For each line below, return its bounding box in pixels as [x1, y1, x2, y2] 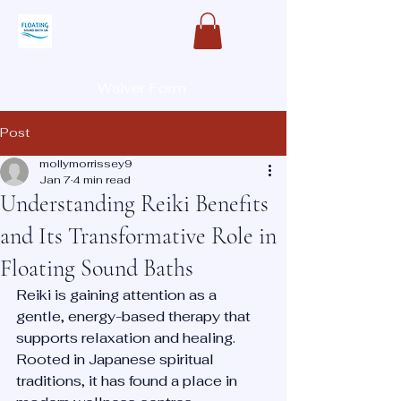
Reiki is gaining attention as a [16, 285, 220, 304]
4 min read [73, 172, 131, 187]
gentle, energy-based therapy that [16, 306, 254, 326]
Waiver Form [97, 79, 186, 98]
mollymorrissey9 [39, 156, 132, 171]
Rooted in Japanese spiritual [16, 349, 218, 369]
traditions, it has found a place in [16, 371, 241, 390]
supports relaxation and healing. [16, 328, 239, 347]
